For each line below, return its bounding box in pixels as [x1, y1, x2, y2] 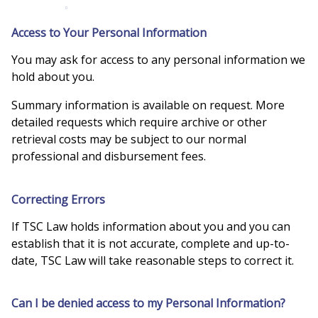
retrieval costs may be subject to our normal [11, 131, 246, 148]
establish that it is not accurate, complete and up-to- [11, 235, 290, 251]
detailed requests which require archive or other [11, 114, 267, 131]
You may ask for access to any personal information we [11, 52, 305, 68]
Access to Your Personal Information [11, 25, 207, 41]
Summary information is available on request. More [11, 97, 285, 114]
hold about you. [11, 69, 94, 85]
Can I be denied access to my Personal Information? [11, 295, 285, 312]
